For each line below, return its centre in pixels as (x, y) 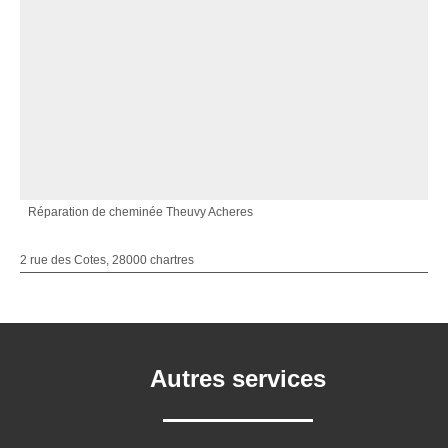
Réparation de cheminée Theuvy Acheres (140, 212)
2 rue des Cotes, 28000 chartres (107, 260)
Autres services (238, 378)
